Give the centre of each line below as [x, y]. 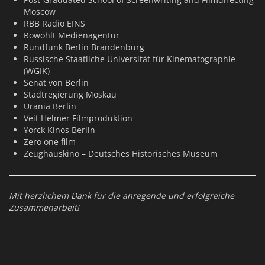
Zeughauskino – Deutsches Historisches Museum [121, 153]
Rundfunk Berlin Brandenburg [84, 47]
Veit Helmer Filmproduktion [78, 118]
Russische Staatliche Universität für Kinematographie [130, 59]
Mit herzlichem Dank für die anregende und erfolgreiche [122, 195]
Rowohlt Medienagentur [72, 35]
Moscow [40, 12]
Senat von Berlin [56, 83]
